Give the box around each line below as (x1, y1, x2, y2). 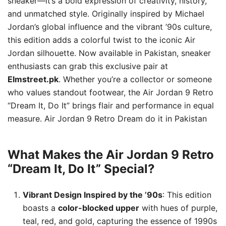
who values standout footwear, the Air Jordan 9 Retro (8, 87, 213, 97)
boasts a (23, 202, 58, 213)
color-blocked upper (58, 202, 139, 213)
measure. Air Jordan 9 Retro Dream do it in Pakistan (8, 113, 207, 124)
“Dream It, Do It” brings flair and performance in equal (8, 100, 214, 110)
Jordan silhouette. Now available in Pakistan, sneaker (8, 47, 211, 58)
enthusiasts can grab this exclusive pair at (8, 61, 168, 71)
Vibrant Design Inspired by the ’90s (23, 189, 162, 200)
